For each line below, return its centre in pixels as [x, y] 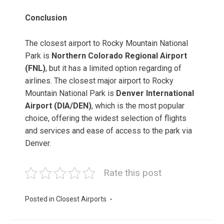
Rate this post [132, 173]
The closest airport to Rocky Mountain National [106, 43]
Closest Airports [81, 199]
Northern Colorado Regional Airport [119, 56]
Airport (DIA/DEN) [58, 106]
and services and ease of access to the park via [108, 131]
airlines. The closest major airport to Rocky [99, 81]
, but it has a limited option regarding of [113, 68]
